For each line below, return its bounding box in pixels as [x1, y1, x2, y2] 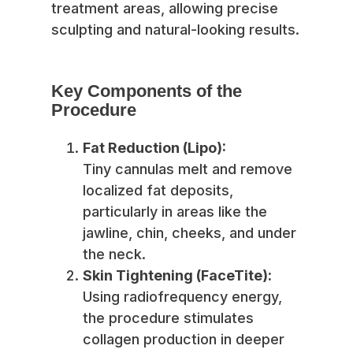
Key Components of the [51, 81, 242, 102]
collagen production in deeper [83, 331, 284, 348]
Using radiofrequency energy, [83, 288, 282, 306]
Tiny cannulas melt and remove [83, 161, 292, 178]
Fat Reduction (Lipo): [83, 139, 226, 157]
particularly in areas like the [83, 203, 267, 221]
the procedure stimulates [83, 310, 254, 327]
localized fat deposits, [83, 182, 233, 199]
